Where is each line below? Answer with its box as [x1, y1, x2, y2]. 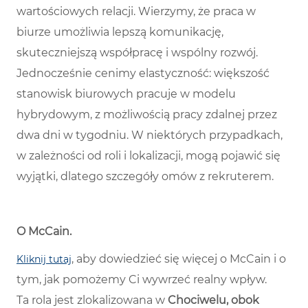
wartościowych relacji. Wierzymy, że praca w [16, 5, 256, 19]
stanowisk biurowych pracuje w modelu [16, 87, 236, 101]
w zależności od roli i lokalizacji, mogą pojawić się [16, 149, 280, 163]
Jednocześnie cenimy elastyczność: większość [16, 67, 269, 80]
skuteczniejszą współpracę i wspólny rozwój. [16, 46, 258, 60]
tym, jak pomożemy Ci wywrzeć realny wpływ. [16, 273, 267, 287]
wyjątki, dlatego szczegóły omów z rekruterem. [16, 170, 274, 184]
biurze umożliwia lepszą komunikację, [16, 25, 223, 39]
